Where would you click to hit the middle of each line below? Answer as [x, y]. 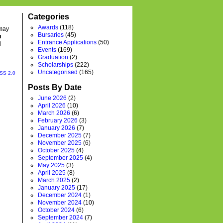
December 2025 [60, 135]
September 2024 [60, 218]
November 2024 [60, 203]
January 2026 [56, 128]
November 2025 [60, 143]
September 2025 [60, 158]
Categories [49, 17]
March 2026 [54, 113]
